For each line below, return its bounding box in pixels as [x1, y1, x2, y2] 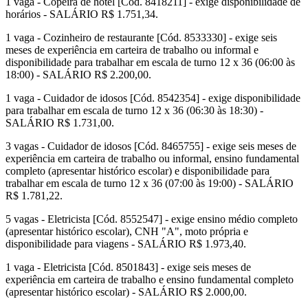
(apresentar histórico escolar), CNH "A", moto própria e [5, 225, 248, 238]
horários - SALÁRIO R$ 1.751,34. [5, 8, 158, 21]
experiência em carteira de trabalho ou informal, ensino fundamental [5, 153, 299, 165]
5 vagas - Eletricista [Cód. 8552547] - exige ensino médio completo [5, 213, 298, 225]
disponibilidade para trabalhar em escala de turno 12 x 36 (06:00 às [5, 56, 295, 69]
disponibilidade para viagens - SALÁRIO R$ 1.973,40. [5, 238, 246, 250]
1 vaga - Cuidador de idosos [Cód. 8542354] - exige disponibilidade [5, 92, 300, 104]
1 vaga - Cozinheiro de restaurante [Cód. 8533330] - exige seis [5, 32, 277, 44]
